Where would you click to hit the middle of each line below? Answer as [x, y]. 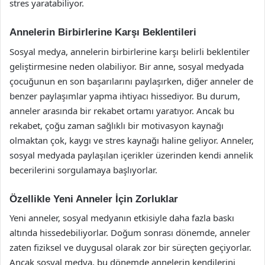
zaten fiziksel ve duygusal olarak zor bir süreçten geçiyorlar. [130, 247]
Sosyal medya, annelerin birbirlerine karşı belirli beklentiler [130, 51]
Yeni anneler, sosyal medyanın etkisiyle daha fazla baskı [122, 218]
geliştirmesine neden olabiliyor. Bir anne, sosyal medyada [127, 66]
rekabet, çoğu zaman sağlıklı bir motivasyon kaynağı [117, 125]
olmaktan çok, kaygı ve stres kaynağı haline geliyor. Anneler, [132, 140]
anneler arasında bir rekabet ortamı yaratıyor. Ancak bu [122, 110]
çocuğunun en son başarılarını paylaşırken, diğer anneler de [131, 81]
